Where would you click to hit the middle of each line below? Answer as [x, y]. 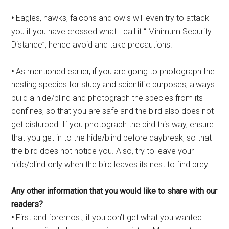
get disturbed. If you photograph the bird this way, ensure [113, 125]
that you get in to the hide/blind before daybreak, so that [112, 138]
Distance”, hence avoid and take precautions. [92, 45]
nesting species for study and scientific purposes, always [113, 85]
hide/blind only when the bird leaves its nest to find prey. [111, 165]
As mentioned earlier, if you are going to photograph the [114, 72]
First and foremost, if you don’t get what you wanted [108, 218]
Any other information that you [66, 191]
